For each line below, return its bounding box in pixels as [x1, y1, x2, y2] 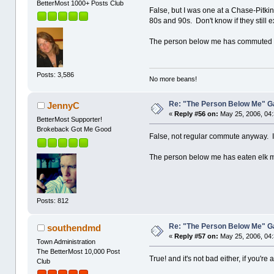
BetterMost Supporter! [37, 116, 103, 124]
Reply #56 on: [174, 110, 219, 118]
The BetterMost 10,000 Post [37, 248, 120, 256]
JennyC [46, 100, 80, 111]
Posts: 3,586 [37, 70, 75, 78]
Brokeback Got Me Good [37, 125, 112, 133]
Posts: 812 [37, 196, 69, 204]
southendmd [46, 223, 101, 234]
